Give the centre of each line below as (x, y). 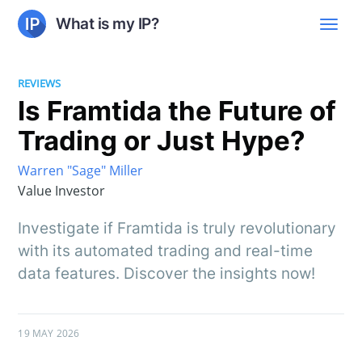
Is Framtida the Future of (177, 110)
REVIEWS (40, 83)
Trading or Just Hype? (162, 140)
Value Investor (62, 191)
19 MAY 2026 (49, 334)
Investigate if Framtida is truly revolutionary (177, 229)
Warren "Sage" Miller (81, 171)
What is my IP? (107, 23)
